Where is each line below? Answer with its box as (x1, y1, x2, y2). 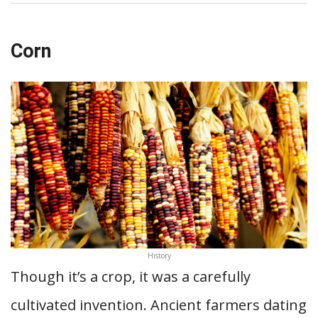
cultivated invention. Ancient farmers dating (11, 295, 307, 314)
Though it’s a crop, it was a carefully (11, 267, 251, 286)
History (147, 251, 171, 261)
